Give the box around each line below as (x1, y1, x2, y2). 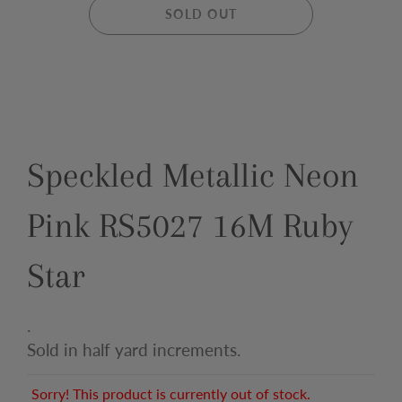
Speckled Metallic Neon (27, 154, 359, 195)
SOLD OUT (164, 5, 238, 22)
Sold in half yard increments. (27, 339, 240, 361)
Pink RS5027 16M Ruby (27, 205, 353, 245)
